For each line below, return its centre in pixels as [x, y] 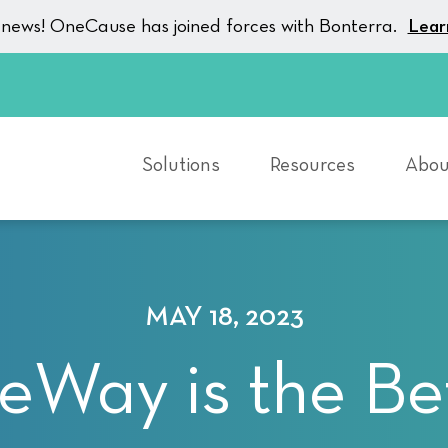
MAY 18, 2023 [224, 317]
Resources [312, 165]
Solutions [181, 165]
